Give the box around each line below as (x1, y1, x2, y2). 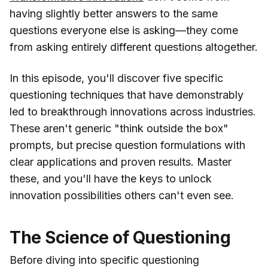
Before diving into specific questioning (10, 254, 199, 267)
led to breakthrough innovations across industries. (10, 105, 256, 118)
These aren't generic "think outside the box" (10, 122, 229, 135)
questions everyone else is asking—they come (10, 24, 238, 37)
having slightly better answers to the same (10, 7, 218, 20)
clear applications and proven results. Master (10, 156, 232, 169)
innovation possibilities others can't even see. (10, 189, 234, 202)
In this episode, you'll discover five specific (10, 72, 223, 85)
